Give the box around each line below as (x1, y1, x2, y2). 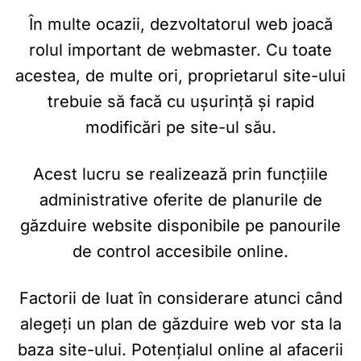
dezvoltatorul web (149, 14, 288, 34)
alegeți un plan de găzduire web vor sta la (19, 313, 342, 334)
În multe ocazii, (28, 14, 150, 34)
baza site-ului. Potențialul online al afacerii (18, 339, 343, 359)
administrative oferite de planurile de (39, 189, 322, 210)
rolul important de (29, 39, 171, 60)
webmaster (171, 39, 256, 60)
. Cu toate (256, 39, 332, 60)
